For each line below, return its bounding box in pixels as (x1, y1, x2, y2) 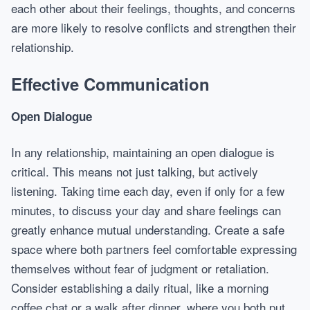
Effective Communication (11, 72, 210, 95)
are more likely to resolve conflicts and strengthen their (11, 19, 296, 36)
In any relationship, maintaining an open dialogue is (11, 143, 275, 161)
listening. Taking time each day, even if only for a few (11, 182, 284, 199)
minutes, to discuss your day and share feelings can (11, 201, 281, 219)
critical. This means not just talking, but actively (11, 163, 258, 180)
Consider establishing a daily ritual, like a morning (11, 279, 268, 296)
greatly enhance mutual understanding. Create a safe (11, 221, 284, 238)
